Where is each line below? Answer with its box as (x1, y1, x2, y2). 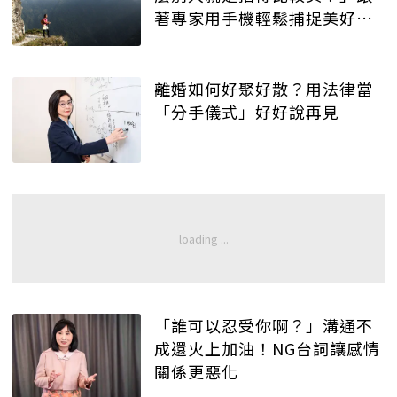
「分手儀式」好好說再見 (154, 99, 339, 123)
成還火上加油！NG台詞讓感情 (154, 336, 380, 360)
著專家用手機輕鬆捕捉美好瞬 (154, 6, 373, 30)
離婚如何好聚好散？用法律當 (154, 76, 373, 100)
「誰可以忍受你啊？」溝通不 (154, 313, 373, 337)
